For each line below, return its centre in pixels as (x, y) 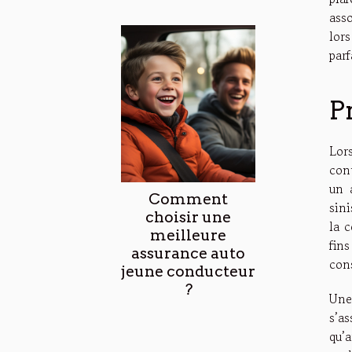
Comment (188, 199)
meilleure (188, 235)
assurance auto (188, 253)
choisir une (188, 217)
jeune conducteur (188, 271)
